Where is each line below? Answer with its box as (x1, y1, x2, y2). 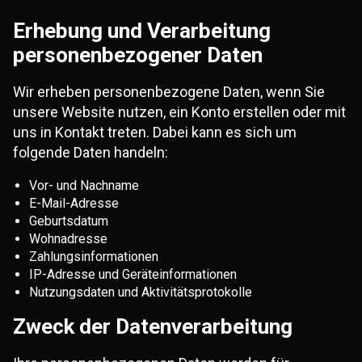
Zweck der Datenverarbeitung (13, 314, 293, 339)
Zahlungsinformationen (29, 249, 158, 264)
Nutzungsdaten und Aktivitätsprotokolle (29, 284, 252, 300)
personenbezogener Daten (13, 43, 263, 67)
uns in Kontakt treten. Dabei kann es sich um (13, 124, 297, 141)
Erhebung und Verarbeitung (13, 19, 271, 43)
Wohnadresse (29, 231, 107, 246)
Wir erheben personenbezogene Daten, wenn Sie (13, 83, 325, 100)
